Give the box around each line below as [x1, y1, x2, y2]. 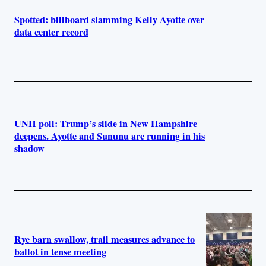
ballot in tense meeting [14, 244, 106, 259]
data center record [14, 25, 88, 40]
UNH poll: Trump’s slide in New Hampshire [14, 116, 197, 131]
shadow [14, 141, 45, 156]
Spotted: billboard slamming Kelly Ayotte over [14, 12, 204, 27]
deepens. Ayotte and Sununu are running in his [14, 128, 205, 143]
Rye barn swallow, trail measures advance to [14, 232, 195, 246]
